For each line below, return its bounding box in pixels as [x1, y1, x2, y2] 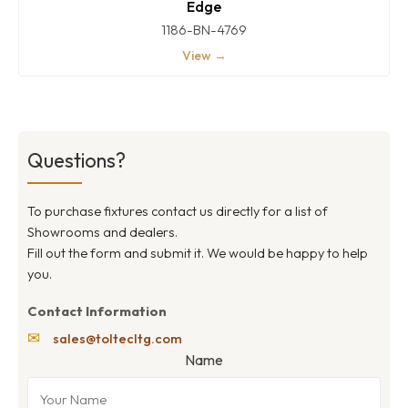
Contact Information [27, 302, 167, 321]
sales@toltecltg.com [53, 330, 182, 348]
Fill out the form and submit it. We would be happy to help [27, 244, 368, 262]
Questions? [27, 148, 126, 174]
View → [181, 47, 227, 65]
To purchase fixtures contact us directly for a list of [27, 202, 328, 220]
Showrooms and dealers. [27, 223, 178, 241]
